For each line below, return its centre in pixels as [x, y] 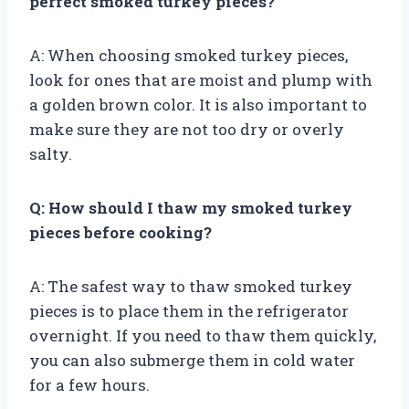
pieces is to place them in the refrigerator [189, 310]
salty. [51, 153]
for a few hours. [89, 384]
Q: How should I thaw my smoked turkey [191, 207]
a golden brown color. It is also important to [198, 104]
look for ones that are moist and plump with [201, 79]
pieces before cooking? [121, 232]
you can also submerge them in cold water [192, 360]
